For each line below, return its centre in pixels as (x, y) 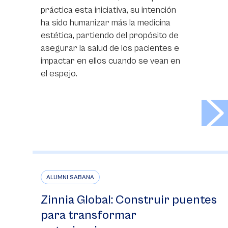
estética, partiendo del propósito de (110, 35)
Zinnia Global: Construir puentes (129, 200)
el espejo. (59, 74)
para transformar (89, 215)
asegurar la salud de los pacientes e (110, 48)
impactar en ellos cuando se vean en (110, 61)
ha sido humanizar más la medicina (106, 23)
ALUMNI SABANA (70, 177)
